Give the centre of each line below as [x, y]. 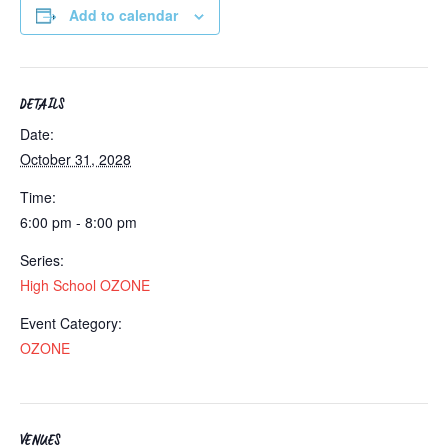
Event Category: [71, 323]
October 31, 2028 [75, 159]
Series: [42, 260]
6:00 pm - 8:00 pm [78, 222]
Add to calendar [123, 15]
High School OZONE [85, 285]
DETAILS [42, 107]
